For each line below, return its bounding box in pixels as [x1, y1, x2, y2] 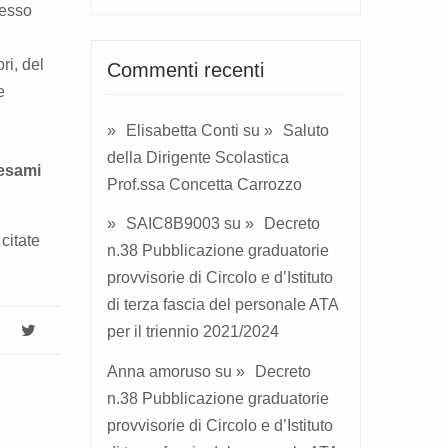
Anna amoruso [107, 363, 211, 381]
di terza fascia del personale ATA [107, 296, 338, 314]
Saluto [283, 121, 329, 139]
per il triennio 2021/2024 [107, 323, 279, 341]
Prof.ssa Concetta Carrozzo [107, 175, 302, 193]
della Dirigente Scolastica [107, 148, 289, 166]
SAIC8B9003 [126, 215, 220, 233]
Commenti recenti [107, 59, 264, 82]
